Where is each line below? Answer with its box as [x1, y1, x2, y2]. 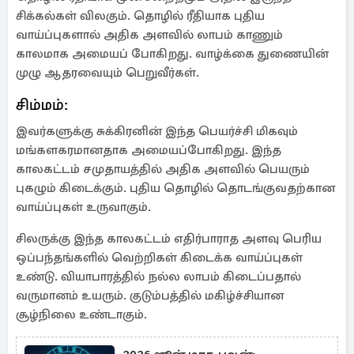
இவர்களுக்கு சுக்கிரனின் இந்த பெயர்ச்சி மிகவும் [16, 123, 298, 139]
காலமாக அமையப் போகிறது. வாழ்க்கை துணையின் [16, 46, 329, 62]
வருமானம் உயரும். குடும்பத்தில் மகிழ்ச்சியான [16, 288, 284, 303]
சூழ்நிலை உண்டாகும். [16, 307, 147, 322]
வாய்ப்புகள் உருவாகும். [16, 199, 151, 215]
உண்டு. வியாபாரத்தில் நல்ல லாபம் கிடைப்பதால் [16, 269, 301, 284]
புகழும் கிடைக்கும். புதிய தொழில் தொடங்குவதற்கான [16, 180, 335, 196]
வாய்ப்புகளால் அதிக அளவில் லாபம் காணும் [16, 27, 283, 43]
